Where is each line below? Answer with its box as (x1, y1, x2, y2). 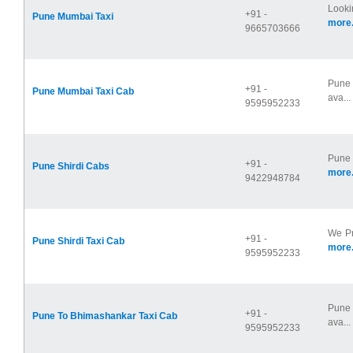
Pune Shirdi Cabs (32, 161, 110, 173)
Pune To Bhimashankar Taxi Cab (32, 310, 177, 322)
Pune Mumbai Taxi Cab (32, 86, 134, 98)
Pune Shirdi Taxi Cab (32, 236, 124, 247)
